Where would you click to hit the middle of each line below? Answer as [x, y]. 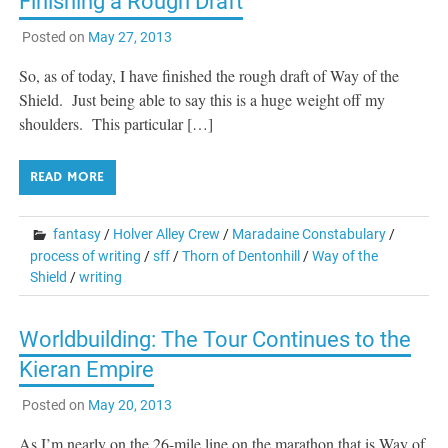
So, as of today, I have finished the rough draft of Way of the [209, 76]
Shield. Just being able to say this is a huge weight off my [202, 100]
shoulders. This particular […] [116, 124]
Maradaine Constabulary [309, 234]
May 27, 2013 [129, 37]
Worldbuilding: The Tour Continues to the [215, 340]
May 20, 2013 [129, 404]
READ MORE [67, 177]
